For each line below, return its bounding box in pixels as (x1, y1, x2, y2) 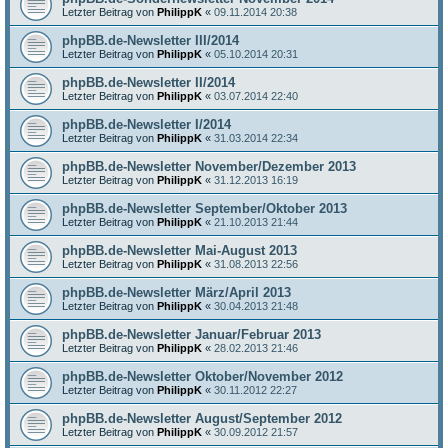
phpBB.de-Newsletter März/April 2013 (62, 285, 291, 300)
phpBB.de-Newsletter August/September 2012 (62, 411, 342, 426)
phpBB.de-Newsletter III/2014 (62, 33, 239, 48)
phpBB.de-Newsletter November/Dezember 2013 (62, 159, 356, 174)
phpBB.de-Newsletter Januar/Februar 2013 (62, 327, 321, 342)
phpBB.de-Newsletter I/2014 (62, 117, 231, 132)
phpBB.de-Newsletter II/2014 (62, 75, 235, 90)
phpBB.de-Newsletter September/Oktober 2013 (62, 201, 347, 216)
